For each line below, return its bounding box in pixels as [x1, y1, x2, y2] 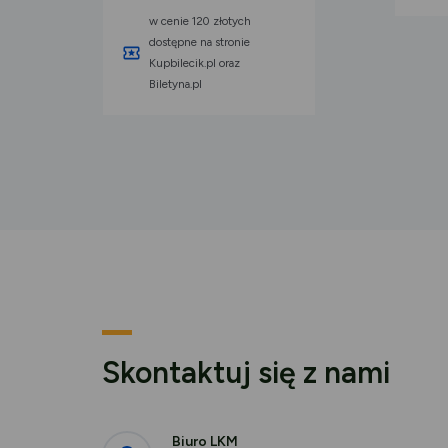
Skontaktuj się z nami [102, 353, 390, 391]
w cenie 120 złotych [149, 13, 251, 28]
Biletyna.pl [149, 76, 202, 91]
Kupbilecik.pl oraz [149, 55, 240, 70]
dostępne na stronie [149, 34, 250, 49]
